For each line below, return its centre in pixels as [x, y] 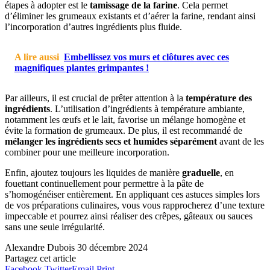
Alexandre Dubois [40, 247]
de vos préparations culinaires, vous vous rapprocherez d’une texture [135, 205]
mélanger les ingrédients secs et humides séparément [111, 141]
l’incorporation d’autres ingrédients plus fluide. [93, 27]
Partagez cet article [40, 258]
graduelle [201, 172]
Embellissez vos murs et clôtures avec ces [146, 57]
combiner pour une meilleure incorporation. [87, 152]
